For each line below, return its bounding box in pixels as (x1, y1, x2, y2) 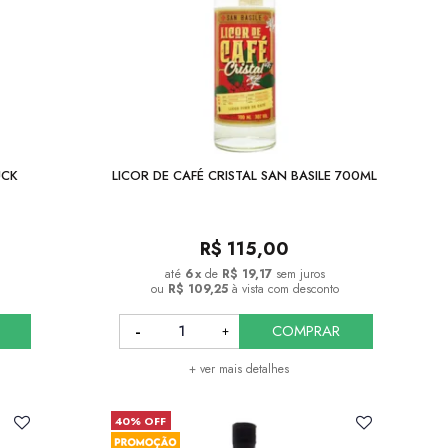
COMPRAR (271, 319, 340, 342)
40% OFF (115, 412, 167, 429)
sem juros (275, 264, 325, 283)
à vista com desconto (231, 279, 339, 298)
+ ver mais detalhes (188, 359, 289, 378)
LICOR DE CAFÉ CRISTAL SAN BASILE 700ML (112, 165, 378, 185)
